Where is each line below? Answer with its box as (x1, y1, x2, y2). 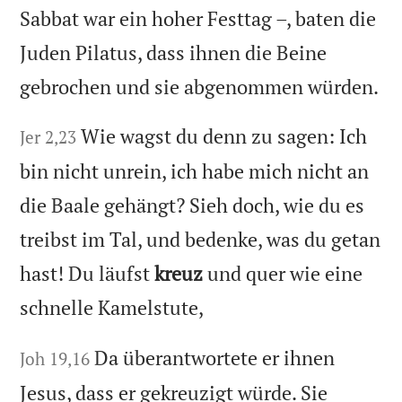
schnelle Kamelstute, (20, 294, 205, 321)
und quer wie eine (203, 260, 363, 287)
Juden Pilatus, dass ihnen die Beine (20, 39, 328, 66)
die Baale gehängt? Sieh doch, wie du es (20, 192, 365, 219)
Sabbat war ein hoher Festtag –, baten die (20, 4, 377, 31)
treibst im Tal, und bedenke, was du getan (20, 226, 381, 253)
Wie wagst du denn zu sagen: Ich (81, 123, 368, 150)
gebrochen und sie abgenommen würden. (20, 73, 380, 100)
